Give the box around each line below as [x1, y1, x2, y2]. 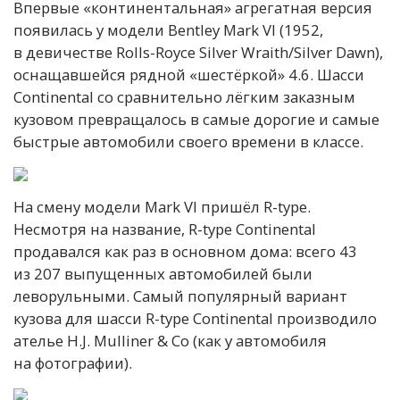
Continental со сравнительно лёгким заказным [13, 87, 355, 108]
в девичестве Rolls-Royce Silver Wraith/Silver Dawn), [13, 42, 383, 63]
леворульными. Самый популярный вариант [13, 286, 347, 307]
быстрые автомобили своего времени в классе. [13, 131, 363, 153]
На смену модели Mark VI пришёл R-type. [13, 196, 311, 218]
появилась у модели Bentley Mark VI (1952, [13, 20, 323, 41]
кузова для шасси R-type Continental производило [13, 308, 377, 329]
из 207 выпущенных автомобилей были [13, 263, 312, 285]
